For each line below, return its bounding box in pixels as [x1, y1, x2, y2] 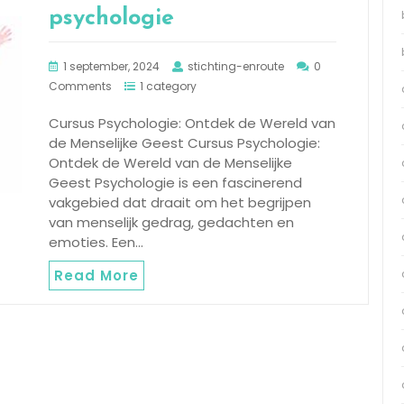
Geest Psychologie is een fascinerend [49, 172, 302, 192]
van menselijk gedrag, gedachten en [49, 212, 294, 232]
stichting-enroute [188, 58, 284, 74]
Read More [54, 265, 139, 285]
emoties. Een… [49, 232, 143, 252]
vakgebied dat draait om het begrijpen [49, 192, 311, 212]
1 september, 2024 [63, 58, 160, 74]
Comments [49, 78, 112, 94]
